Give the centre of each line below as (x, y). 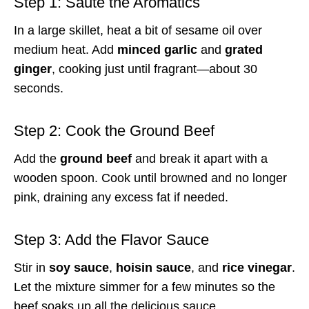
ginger (33, 69)
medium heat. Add (66, 49)
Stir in (31, 267)
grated (244, 49)
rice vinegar (257, 267)
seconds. (39, 88)
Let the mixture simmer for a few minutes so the (144, 287)
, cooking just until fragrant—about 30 (154, 69)
